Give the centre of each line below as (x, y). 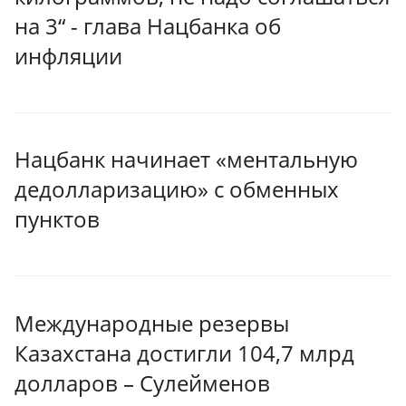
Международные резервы (152, 323)
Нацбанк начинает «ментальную (186, 159)
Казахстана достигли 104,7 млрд (184, 353)
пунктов (57, 219)
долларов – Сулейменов (142, 382)
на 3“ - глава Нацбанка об (148, 25)
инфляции (68, 55)
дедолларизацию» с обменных (177, 189)
